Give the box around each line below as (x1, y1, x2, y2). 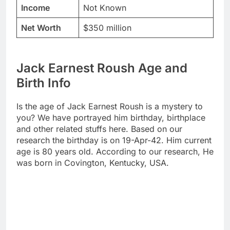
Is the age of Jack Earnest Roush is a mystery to (16, 101, 203, 112)
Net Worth (21, 23, 61, 33)
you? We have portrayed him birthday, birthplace (16, 112, 205, 123)
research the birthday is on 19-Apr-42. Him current (16, 135, 212, 146)
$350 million (83, 23, 131, 33)
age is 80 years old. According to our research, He (16, 146, 214, 157)
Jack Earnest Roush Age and (16, 61, 187, 76)
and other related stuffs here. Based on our (16, 124, 182, 135)
